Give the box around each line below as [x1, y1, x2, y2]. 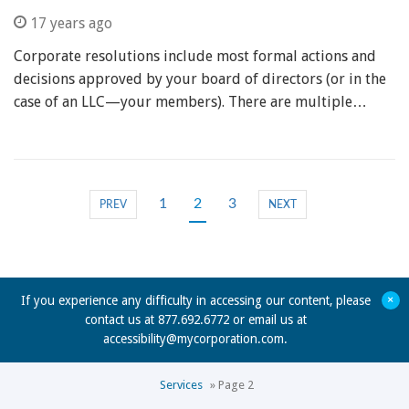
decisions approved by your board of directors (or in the [14, 70, 386, 88]
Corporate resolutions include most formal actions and [14, 47, 376, 65]
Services [160, 378, 203, 392]
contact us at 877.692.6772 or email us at [84, 312, 307, 327]
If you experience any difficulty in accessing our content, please [20, 293, 371, 308]
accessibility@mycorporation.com [103, 331, 284, 346]
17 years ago [26, 15, 112, 32]
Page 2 [218, 378, 254, 392]
